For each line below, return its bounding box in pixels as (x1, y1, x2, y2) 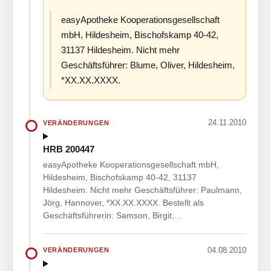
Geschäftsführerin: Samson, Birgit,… (43, 210, 183, 220)
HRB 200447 (43, 143, 94, 154)
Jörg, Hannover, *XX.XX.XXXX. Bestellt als (43, 197, 204, 207)
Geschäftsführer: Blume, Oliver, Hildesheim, (61, 60, 235, 71)
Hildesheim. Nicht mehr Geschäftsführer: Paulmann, (43, 184, 242, 195)
